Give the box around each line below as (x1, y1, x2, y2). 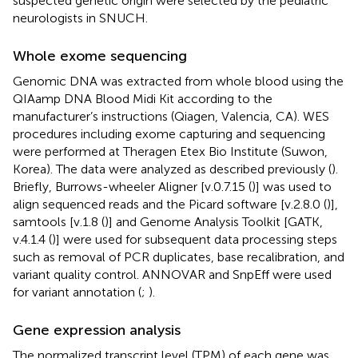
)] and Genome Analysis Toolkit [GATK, (105, 213, 323, 229)
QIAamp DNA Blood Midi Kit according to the (13, 90, 272, 106)
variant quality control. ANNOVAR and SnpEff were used (13, 266, 332, 282)
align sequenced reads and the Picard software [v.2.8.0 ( (13, 196, 327, 212)
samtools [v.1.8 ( (13, 213, 105, 229)
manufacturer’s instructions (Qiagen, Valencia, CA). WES (13, 108, 329, 124)
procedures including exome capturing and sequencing (13, 125, 325, 141)
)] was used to (252, 178, 332, 194)
